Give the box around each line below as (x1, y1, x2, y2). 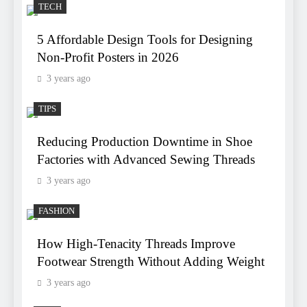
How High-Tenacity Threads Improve (37, 236, 235, 251)
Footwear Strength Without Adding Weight (37, 254, 265, 269)
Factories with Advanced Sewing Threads (37, 152, 255, 167)
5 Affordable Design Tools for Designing (37, 32, 253, 47)
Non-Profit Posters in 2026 (37, 50, 179, 65)
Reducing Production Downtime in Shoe (37, 134, 252, 149)
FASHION (38, 206, 75, 217)
